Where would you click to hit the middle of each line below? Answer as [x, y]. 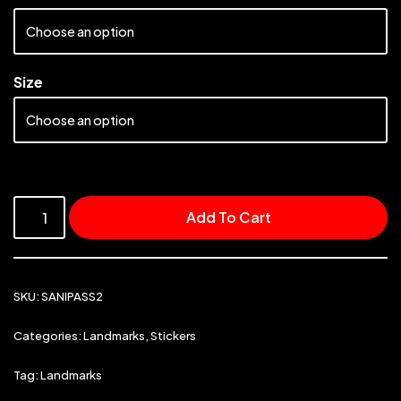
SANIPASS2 [72, 297]
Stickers [173, 336]
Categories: [48, 336]
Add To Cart [228, 218]
